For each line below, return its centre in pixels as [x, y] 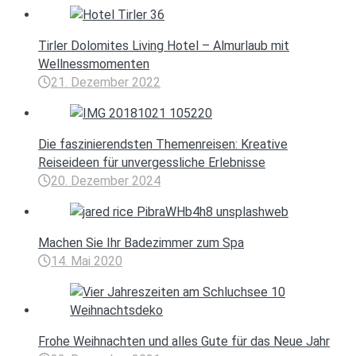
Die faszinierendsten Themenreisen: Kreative [163, 145]
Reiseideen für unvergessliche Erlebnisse [152, 163]
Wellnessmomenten [94, 64]
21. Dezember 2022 [106, 83]
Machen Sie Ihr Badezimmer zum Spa [141, 243]
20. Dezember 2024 [106, 181]
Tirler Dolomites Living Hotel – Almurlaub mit [164, 46]
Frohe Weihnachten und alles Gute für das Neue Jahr [184, 342]
